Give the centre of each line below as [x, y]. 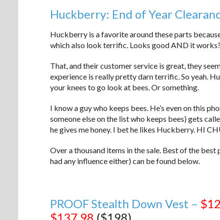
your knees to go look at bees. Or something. [124, 87]
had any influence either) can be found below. [125, 161]
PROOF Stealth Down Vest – [125, 203]
